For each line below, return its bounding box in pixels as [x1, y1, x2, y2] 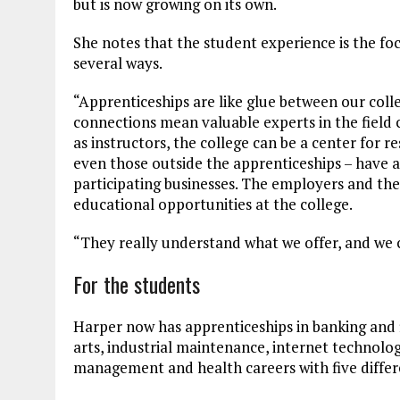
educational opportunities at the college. [73, 193, 353, 214]
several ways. [73, 52, 162, 73]
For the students [73, 267, 200, 300]
